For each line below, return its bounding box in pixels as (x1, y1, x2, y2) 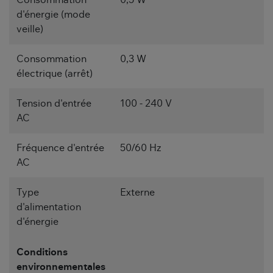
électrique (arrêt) (16, 68, 93, 79)
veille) (16, 24, 43, 34)
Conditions (16, 247, 68, 257)
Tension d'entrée (16, 98, 91, 108)
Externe (120, 187, 155, 197)
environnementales (16, 261, 105, 272)
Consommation (16, 54, 87, 64)
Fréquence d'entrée (16, 143, 104, 153)
